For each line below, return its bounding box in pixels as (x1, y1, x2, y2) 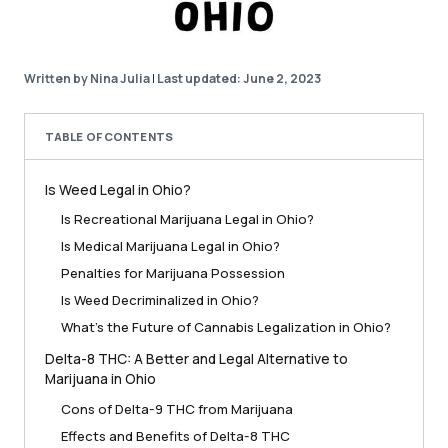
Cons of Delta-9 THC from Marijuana (61, 400, 293, 419)
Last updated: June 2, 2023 (157, 70, 321, 88)
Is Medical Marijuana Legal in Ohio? (61, 237, 280, 256)
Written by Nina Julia (24, 70, 150, 88)
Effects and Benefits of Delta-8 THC (61, 427, 290, 446)
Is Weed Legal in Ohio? (45, 179, 191, 199)
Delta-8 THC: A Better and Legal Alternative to (45, 349, 348, 369)
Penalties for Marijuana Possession (61, 264, 285, 283)
